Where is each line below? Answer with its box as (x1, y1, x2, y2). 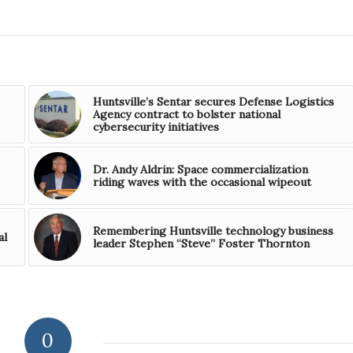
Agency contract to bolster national (92, 106, 281, 121)
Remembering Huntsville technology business (92, 223, 333, 238)
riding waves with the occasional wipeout (92, 174, 311, 189)
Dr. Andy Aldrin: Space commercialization (92, 162, 308, 176)
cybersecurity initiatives (92, 119, 219, 134)
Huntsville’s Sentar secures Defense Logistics (92, 94, 334, 109)
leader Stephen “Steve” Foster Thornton (92, 236, 310, 251)
